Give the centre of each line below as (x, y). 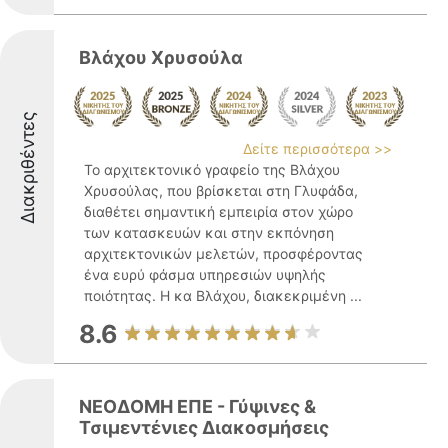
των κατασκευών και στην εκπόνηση (209, 232)
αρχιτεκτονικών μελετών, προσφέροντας (223, 253)
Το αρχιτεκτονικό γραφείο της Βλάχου (212, 169)
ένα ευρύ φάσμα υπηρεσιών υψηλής (205, 274)
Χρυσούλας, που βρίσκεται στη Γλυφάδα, (221, 190)
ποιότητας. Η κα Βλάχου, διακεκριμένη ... (223, 295)
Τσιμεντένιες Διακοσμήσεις (204, 427)
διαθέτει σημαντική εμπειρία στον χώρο (218, 211)
